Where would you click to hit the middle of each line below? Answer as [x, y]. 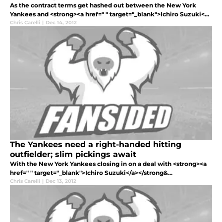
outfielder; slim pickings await [73, 155]
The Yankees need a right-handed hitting [96, 145]
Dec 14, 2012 [61, 23]
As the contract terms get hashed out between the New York [103, 5]
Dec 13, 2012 [61, 181]
